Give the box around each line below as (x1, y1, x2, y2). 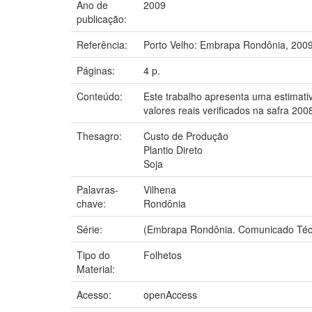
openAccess (143, 287, 197, 302)
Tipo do (77, 247, 110, 262)
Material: (77, 261, 118, 276)
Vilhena (143, 182, 176, 196)
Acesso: (77, 287, 114, 302)
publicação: (77, 11, 130, 26)
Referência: (77, 37, 130, 52)
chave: (77, 196, 109, 210)
